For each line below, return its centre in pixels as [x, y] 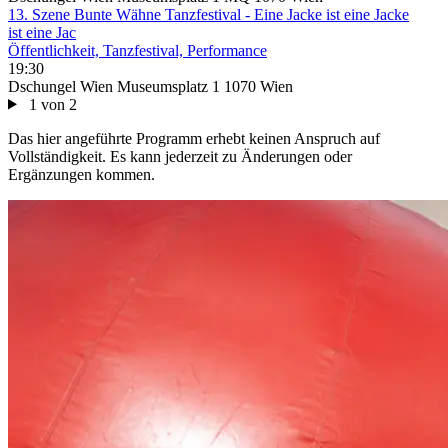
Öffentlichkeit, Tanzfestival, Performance [137, 50]
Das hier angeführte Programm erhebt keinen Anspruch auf [194, 138]
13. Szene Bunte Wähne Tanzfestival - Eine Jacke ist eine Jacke [208, 14]
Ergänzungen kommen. [81, 174]
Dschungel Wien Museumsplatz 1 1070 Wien [150, 86]
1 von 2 [50, 104]
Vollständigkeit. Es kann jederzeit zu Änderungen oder [180, 156]
